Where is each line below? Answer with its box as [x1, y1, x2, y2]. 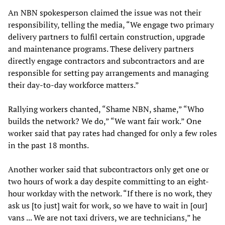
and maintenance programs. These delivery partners [8, 43, 194, 55]
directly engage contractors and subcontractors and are [8, 55, 204, 67]
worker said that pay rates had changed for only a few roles [8, 128, 217, 139]
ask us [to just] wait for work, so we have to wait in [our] [8, 200, 207, 211]
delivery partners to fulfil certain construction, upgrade [8, 31, 205, 43]
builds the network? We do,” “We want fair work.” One [8, 116, 201, 127]
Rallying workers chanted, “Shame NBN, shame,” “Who [8, 103, 204, 115]
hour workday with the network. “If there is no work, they [8, 188, 212, 199]
